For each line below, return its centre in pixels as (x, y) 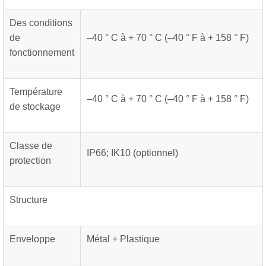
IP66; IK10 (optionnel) (132, 153)
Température (36, 92)
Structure (28, 200)
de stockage (35, 107)
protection (30, 161)
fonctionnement (42, 53)
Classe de (31, 146)
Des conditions (41, 23)
